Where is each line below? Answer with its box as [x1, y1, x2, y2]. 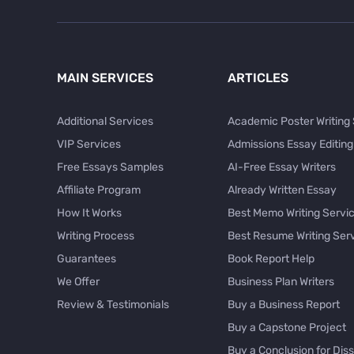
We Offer [57, 275, 100, 289]
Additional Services [57, 115, 153, 129]
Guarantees [57, 252, 116, 266]
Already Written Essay [228, 183, 337, 198]
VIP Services [57, 137, 121, 152]
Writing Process [57, 229, 134, 243]
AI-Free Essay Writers [228, 160, 336, 175]
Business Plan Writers [228, 275, 334, 289]
